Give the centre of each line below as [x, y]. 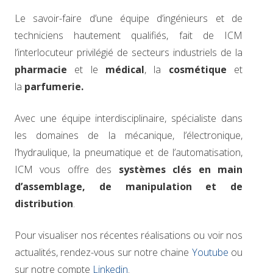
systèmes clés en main [181, 169]
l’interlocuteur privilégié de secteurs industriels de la [129, 52]
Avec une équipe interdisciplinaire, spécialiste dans [129, 118]
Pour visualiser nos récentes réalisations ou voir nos [129, 235]
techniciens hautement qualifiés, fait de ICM [129, 35]
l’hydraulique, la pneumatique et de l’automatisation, [129, 152]
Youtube [210, 252]
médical [125, 69]
